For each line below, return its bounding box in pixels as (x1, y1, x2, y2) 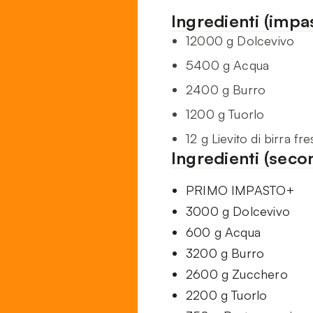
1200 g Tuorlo (186, 106, 265, 122)
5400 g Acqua (186, 57, 270, 73)
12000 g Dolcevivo (186, 33, 295, 49)
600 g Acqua (186, 224, 261, 240)
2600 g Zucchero (186, 266, 288, 282)
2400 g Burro (186, 82, 266, 98)
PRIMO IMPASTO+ (186, 182, 295, 198)
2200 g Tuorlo (186, 287, 268, 303)
